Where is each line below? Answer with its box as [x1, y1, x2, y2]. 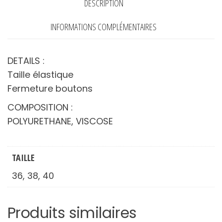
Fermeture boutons [7, 82, 93, 95]
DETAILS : [7, 54, 45, 67]
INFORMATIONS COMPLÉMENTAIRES [51, 21, 157, 33]
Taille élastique [7, 68, 73, 81]
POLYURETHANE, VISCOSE [7, 114, 113, 127]
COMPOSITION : [7, 101, 73, 113]
